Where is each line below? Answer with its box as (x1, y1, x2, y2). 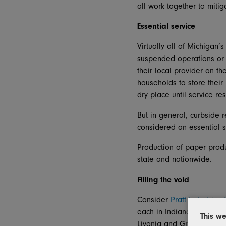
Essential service (137, 21, 195, 31)
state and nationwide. (137, 154, 212, 164)
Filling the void (137, 175, 189, 184)
